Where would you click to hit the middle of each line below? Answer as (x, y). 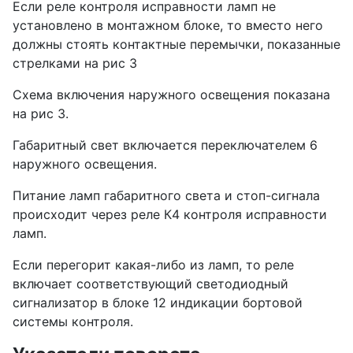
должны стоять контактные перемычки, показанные (176, 45)
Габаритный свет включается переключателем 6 (165, 145)
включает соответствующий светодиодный (150, 284)
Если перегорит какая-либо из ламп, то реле (153, 265)
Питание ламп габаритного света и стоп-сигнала (166, 196)
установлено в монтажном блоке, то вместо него (168, 26)
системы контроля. (73, 322)
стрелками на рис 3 (75, 63)
